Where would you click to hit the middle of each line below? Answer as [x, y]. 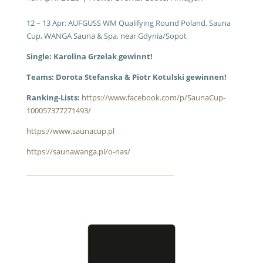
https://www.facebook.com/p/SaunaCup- [153, 97]
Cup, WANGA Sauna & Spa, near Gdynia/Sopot [106, 36]
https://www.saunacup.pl [70, 131]
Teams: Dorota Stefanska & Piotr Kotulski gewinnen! [126, 77]
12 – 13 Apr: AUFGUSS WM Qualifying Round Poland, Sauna [128, 23]
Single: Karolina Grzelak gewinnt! [89, 56]
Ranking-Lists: [54, 97]
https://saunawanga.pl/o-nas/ [78, 151]
